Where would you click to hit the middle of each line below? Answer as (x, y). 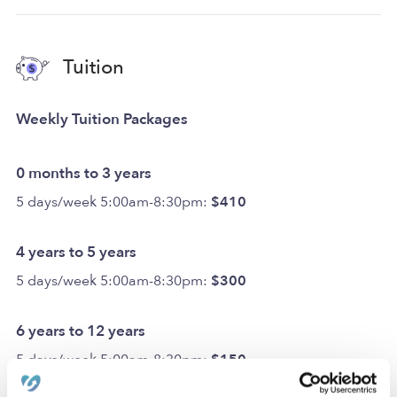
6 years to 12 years (81, 331)
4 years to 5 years (76, 252)
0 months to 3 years (84, 173)
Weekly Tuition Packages (102, 119)
